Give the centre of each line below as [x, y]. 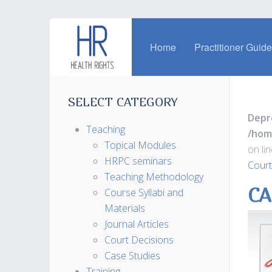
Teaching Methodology [154, 177]
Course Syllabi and [144, 192]
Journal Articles [137, 224]
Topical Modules [140, 145]
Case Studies [132, 256]
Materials [125, 208]
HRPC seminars [138, 161]
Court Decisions [139, 240]
